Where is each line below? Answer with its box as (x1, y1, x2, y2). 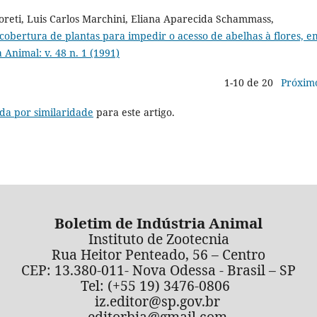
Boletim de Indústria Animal (54, 213, 263, 234)
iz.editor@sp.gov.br (94, 292, 220, 311)
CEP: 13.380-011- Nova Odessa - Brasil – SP (21, 260, 296, 280)
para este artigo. (93, 105, 175, 120)
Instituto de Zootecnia (88, 229, 229, 249)
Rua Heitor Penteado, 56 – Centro (52, 245, 265, 265)
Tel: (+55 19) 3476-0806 (76, 276, 241, 296)
